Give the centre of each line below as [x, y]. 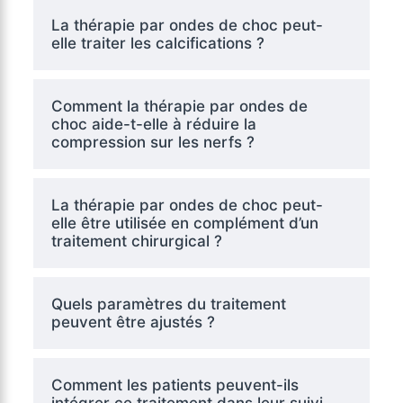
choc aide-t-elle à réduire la [153, 124]
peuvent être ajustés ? [133, 322]
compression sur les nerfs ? [152, 142]
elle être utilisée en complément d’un [184, 223]
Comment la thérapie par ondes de [179, 106]
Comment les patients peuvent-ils [175, 385]
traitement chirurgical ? [136, 241]
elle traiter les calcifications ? [157, 43]
